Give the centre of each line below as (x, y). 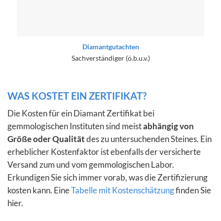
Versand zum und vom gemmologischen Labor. (91, 164)
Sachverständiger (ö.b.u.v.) (110, 58)
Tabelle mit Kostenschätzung (123, 190)
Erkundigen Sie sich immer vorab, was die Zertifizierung (108, 177)
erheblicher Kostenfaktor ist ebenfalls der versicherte (104, 151)
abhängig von (168, 126)
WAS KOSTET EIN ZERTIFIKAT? (77, 95)
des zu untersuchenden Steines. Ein (148, 139)
